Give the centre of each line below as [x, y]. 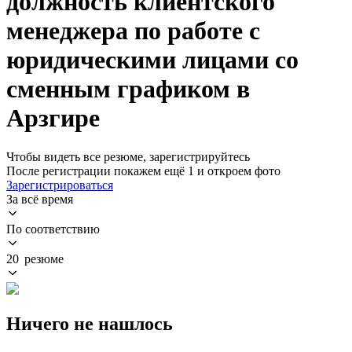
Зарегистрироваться [60, 185]
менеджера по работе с [133, 31]
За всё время [40, 199]
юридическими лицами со [152, 60]
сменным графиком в [128, 89]
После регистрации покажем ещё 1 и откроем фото [143, 170]
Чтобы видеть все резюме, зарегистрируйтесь [128, 156]
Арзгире [53, 118]
